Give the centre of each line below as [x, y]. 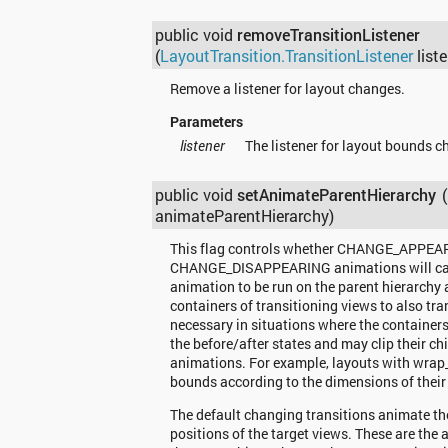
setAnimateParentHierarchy [337, 195]
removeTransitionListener [329, 35]
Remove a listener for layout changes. [287, 88]
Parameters [206, 121]
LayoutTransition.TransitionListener [287, 56]
